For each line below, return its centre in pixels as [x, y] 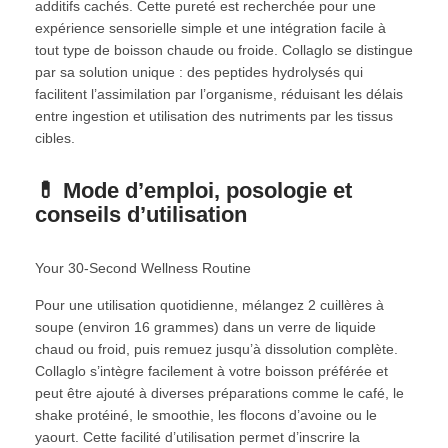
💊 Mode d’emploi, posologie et [193, 190]
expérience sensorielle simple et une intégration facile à [210, 27]
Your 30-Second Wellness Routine [143, 267]
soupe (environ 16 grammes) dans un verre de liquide [205, 326]
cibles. [55, 137]
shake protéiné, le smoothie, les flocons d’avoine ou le [206, 414]
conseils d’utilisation [141, 214]
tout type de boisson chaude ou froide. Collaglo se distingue [224, 49]
